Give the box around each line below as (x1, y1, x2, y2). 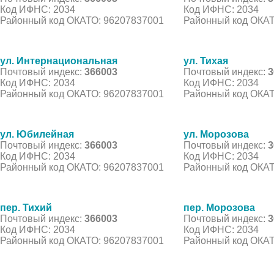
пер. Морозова (183, 202, 255, 213)
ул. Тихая (183, 55, 228, 66)
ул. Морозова (183, 128, 249, 139)
